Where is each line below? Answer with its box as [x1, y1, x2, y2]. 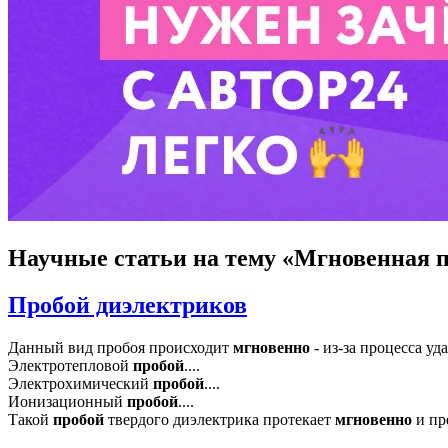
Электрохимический [8, 374, 153, 392]
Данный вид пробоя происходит [8, 338, 233, 356]
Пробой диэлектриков [8, 291, 247, 318]
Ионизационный [8, 392, 127, 410]
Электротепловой [8, 356, 133, 374]
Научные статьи [8, 244, 187, 271]
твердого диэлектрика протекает [104, 410, 335, 428]
